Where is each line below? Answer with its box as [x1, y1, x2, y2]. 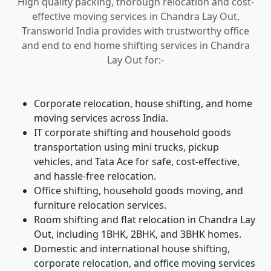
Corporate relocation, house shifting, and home [34, 97, 252, 110]
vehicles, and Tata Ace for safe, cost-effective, [34, 155, 240, 168]
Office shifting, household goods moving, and [34, 184, 243, 197]
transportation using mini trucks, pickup [34, 140, 219, 154]
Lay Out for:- [107, 53, 164, 67]
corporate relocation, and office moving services [34, 256, 255, 270]
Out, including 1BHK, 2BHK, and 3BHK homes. [34, 227, 241, 241]
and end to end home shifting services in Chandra [21, 39, 250, 52]
